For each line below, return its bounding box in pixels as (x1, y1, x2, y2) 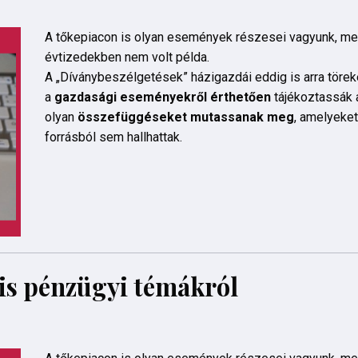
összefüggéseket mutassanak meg (77, 109, 294, 125)
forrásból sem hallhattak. (44, 129, 182, 145)
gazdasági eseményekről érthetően (54, 89, 271, 105)
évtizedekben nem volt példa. (44, 49, 213, 65)
